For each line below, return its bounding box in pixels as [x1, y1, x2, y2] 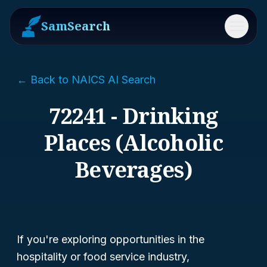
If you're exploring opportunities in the [17, 233, 204, 246]
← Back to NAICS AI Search [17, 73, 156, 86]
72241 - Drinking [48, 101, 219, 131]
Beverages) [74, 155, 193, 184]
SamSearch [41, 18, 110, 34]
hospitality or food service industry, [17, 250, 190, 263]
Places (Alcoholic [44, 128, 223, 157]
